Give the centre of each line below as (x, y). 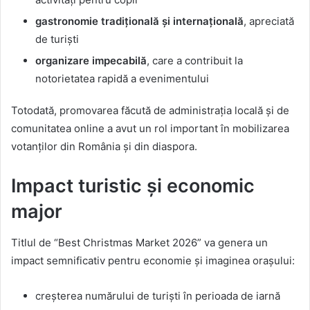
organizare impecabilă (91, 61)
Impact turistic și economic (133, 186)
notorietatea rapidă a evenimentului (122, 79)
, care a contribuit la (195, 61)
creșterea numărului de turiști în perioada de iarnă (158, 295)
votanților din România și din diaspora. (104, 147)
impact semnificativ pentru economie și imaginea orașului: (153, 260)
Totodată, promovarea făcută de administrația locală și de (150, 111)
